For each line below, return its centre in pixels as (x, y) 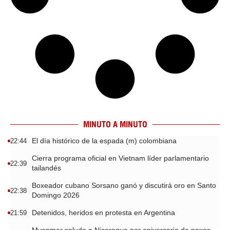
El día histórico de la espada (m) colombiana (104, 141)
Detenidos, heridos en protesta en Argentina (103, 213)
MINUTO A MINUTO (115, 124)
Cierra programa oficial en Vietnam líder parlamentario (120, 158)
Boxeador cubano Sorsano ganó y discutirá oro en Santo (124, 185)
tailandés (46, 168)
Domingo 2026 (56, 195)
